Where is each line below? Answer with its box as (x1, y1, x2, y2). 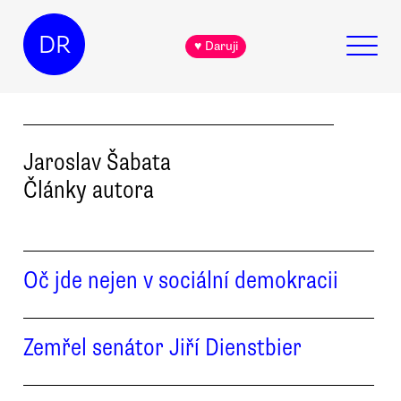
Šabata (107, 146, 171, 177)
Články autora (23, 174, 154, 205)
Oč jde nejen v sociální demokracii (23, 264, 338, 295)
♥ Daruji (193, 38, 238, 55)
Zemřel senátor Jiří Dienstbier (23, 332, 302, 363)
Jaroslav (23, 146, 101, 177)
